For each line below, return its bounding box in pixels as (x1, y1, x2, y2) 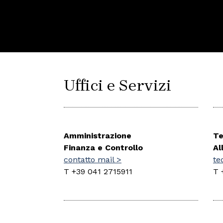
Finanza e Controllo (64, 143, 143, 153)
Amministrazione (64, 131, 131, 141)
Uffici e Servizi (64, 76, 171, 95)
